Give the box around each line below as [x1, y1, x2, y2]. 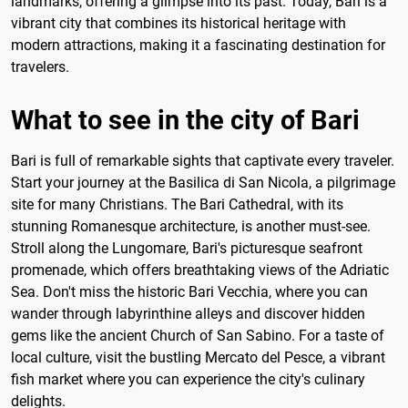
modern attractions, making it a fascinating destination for [11, 36, 385, 54]
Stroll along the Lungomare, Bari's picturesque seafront [11, 239, 362, 257]
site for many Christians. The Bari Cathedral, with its [11, 195, 343, 213]
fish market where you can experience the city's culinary [11, 370, 365, 388]
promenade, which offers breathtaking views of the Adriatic [11, 260, 389, 279]
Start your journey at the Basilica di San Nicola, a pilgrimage [11, 173, 395, 191]
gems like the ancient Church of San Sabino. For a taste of [11, 326, 384, 344]
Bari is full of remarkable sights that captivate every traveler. [11, 151, 394, 169]
